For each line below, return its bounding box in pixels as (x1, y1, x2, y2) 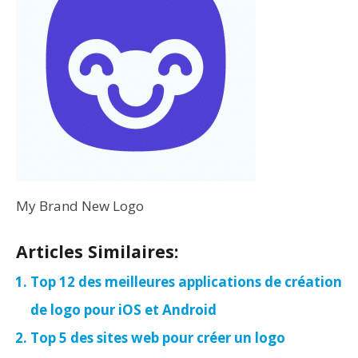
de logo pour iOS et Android (30, 300, 217, 319)
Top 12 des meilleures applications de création (30, 272, 342, 291)
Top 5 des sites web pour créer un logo (30, 328, 285, 347)
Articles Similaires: (16, 240, 178, 263)
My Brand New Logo (16, 197, 144, 215)
